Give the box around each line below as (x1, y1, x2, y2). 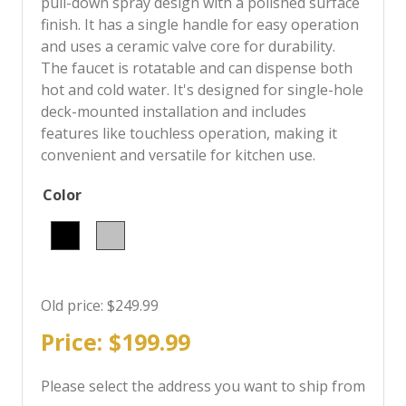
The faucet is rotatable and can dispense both (40, 58, 353, 79)
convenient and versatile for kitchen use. (40, 145, 315, 166)
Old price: (40, 295, 103, 316)
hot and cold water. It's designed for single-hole (40, 80, 363, 101)
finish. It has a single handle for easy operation (40, 14, 359, 35)
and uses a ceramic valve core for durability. (40, 36, 335, 57)
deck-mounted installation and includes (40, 101, 306, 122)
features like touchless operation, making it (40, 123, 337, 144)
